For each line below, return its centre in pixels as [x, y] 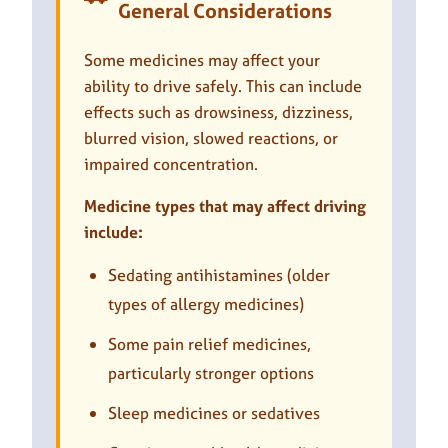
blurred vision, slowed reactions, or [211, 137]
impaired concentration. [171, 163]
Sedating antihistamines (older [219, 274]
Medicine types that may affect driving [225, 205]
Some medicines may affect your [202, 59]
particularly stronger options [211, 372]
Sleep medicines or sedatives [214, 412]
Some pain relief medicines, [209, 343]
